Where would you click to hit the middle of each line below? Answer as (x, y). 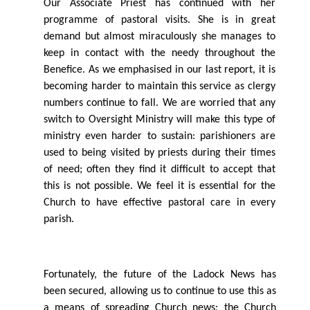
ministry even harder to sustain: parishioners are (159, 137)
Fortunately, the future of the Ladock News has (160, 275)
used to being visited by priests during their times (159, 153)
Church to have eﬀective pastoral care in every (159, 203)
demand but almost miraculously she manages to (159, 37)
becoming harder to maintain (112, 87)
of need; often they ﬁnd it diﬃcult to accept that (159, 170)
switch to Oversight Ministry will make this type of (159, 120)
